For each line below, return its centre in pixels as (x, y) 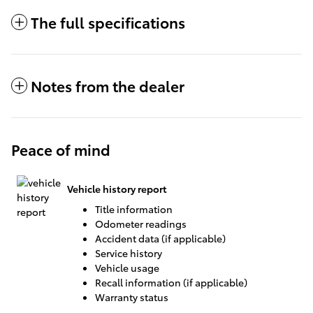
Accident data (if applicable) (160, 239)
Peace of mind (61, 150)
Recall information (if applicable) (171, 283)
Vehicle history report (117, 188)
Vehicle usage (127, 268)
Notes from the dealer (108, 86)
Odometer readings (141, 224)
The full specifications (108, 22)
